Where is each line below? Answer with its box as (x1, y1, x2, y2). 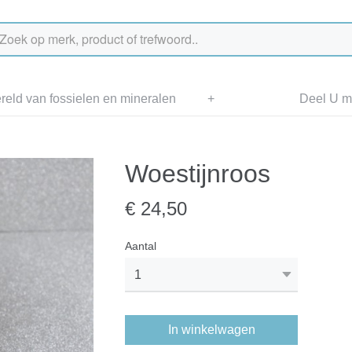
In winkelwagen (167, 323, 255, 336)
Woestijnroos (125, 159, 270, 188)
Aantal (125, 240, 156, 252)
